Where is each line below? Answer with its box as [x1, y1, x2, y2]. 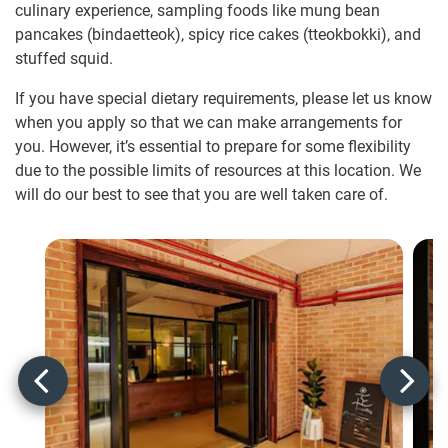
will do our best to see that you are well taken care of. [15, 185, 388, 205]
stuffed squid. [15, 49, 113, 69]
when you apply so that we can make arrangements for [15, 113, 402, 133]
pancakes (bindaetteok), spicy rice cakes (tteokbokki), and [15, 25, 421, 45]
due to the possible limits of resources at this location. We [15, 161, 421, 181]
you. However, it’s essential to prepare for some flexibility [15, 137, 411, 157]
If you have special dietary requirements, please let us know [15, 89, 432, 109]
